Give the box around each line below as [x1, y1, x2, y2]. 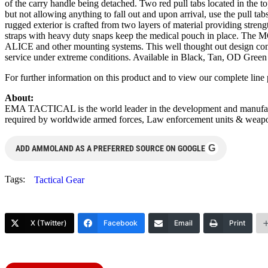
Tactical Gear [34, 174, 84, 185]
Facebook [103, 218, 138, 227]
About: [5, 92, 33, 103]
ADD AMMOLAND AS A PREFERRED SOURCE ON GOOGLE [16, 143, 205, 153]
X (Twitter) [31, 218, 67, 227]
